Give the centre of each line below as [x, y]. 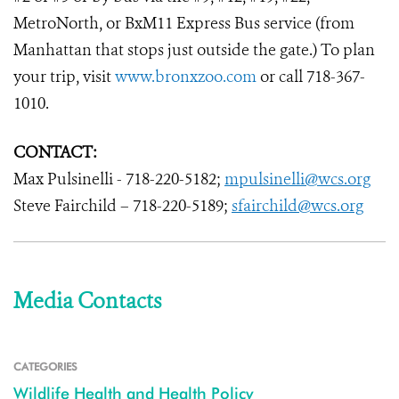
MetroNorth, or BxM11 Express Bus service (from [184, 23]
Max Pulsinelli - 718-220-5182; [119, 179]
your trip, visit [64, 77]
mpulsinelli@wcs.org [297, 179]
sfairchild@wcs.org [297, 206]
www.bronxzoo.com [186, 77]
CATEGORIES [45, 366]
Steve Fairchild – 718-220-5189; [122, 206]
